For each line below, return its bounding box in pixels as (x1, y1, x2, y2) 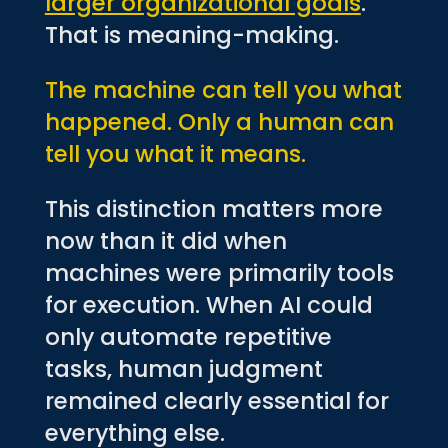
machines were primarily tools (44, 256, 394, 289)
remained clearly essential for (44, 384, 389, 417)
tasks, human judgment (44, 352, 323, 385)
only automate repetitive (44, 320, 332, 353)
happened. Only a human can (44, 105, 394, 138)
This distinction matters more (44, 192, 383, 225)
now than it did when (44, 224, 287, 257)
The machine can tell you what (44, 73, 402, 106)
